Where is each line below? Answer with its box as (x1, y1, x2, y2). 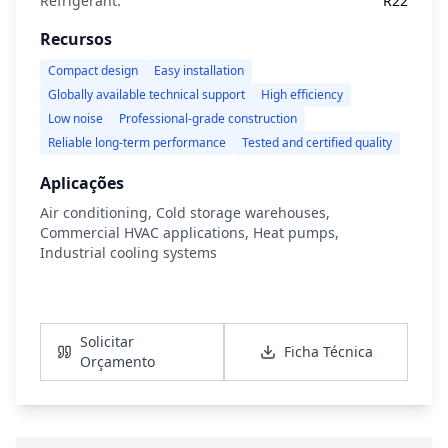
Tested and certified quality (242, 134, 392, 151)
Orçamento (80, 352, 156, 371)
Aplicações (40, 172, 124, 194)
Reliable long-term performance (48, 134, 226, 151)
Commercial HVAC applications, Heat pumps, (40, 223, 339, 242)
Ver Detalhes (193, 295, 279, 314)
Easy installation (154, 62, 244, 79)
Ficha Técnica (283, 342, 373, 361)
